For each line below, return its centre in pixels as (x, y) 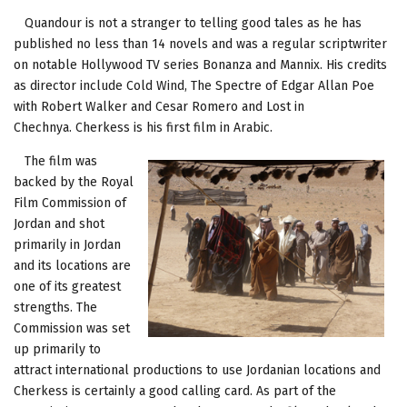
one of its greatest (67, 286)
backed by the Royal (74, 182)
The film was (55, 161)
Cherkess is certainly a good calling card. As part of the (175, 391)
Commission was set (72, 328)
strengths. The (55, 307)
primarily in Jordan (67, 244)
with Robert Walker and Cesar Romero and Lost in (159, 106)
